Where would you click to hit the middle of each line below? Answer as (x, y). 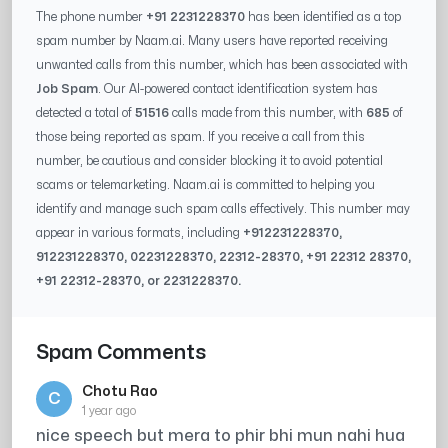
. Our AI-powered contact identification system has (238, 89)
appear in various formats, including (139, 233)
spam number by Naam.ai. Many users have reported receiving (212, 41)
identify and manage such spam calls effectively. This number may (223, 209)
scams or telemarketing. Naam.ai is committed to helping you (205, 185)
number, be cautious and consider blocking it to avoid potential (209, 161)
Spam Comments (121, 353)
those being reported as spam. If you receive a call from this (200, 137)
